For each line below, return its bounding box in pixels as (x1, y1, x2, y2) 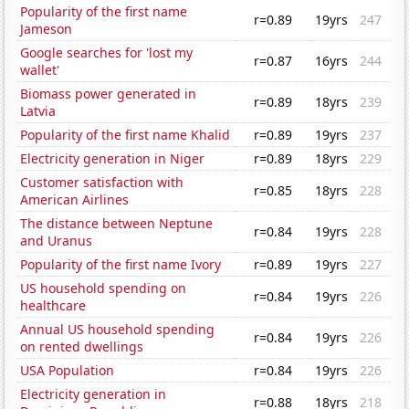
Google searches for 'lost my (20, 44, 194, 62)
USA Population (20, 362, 115, 380)
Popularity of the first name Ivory (20, 256, 222, 274)
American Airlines (20, 191, 130, 209)
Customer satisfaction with (20, 173, 184, 192)
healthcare (20, 297, 87, 315)
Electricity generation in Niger (20, 150, 205, 168)
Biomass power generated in (20, 85, 197, 103)
